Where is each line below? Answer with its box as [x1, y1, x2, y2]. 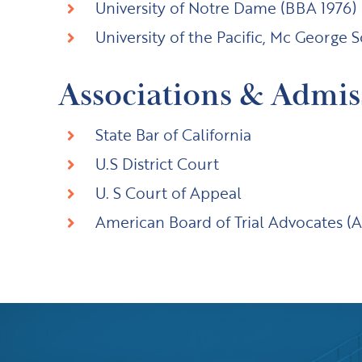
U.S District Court [95, 152, 219, 175]
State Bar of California [95, 123, 251, 146]
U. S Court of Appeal [95, 181, 242, 204]
